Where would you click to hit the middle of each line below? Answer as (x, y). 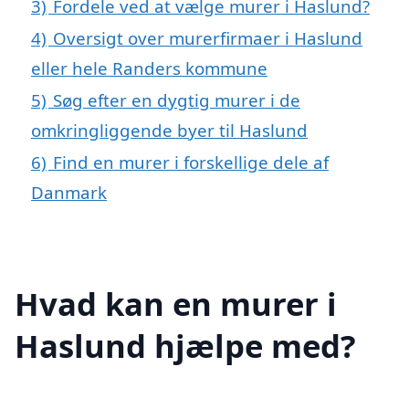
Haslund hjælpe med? (185, 345)
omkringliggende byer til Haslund (169, 131)
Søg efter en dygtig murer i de (177, 100)
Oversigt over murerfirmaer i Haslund (208, 38)
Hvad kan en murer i (176, 303)
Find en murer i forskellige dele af (191, 163)
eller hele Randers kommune (149, 68)
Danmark (69, 193)
